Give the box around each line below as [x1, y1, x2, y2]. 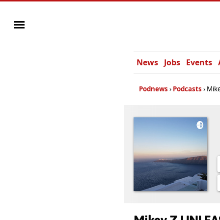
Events [186, 57, 212, 68]
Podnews [139, 84, 168, 93]
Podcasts [173, 84, 202, 93]
